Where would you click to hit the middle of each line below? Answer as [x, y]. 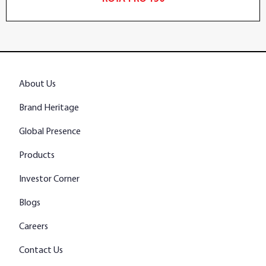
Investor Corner [49, 179]
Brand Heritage [49, 108]
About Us [37, 84]
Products [37, 155]
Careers [34, 227]
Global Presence [50, 132]
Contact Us [41, 250]
